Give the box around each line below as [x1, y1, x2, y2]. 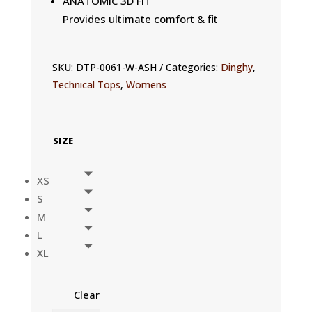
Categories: [165, 61, 221, 74]
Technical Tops [52, 78, 120, 91]
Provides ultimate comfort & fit [62, 12, 218, 26]
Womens [125, 78, 166, 91]
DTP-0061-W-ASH [75, 61, 157, 74]
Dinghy [220, 61, 253, 74]
